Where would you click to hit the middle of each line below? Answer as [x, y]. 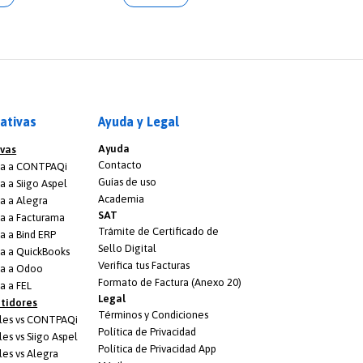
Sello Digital [127, 248]
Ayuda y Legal [138, 121]
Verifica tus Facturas [143, 265]
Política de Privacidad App [157, 348]
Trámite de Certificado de [158, 231]
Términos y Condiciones [153, 314]
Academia [121, 199]
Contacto [120, 164]
